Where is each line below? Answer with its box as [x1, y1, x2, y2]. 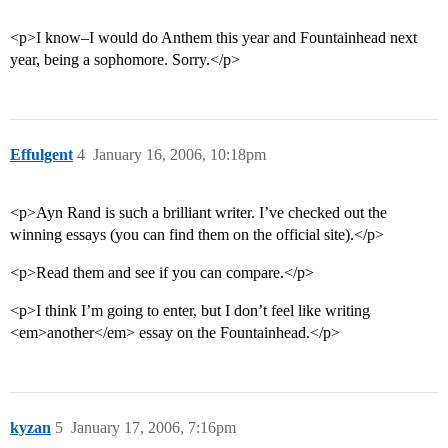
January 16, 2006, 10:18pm [93, 146, 266, 164]
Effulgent [10, 146, 73, 164]
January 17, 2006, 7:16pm [71, 419, 236, 437]
